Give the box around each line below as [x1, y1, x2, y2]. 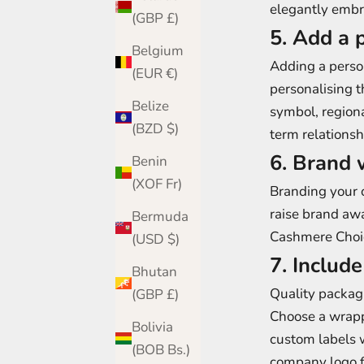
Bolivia [132, 317, 173, 336]
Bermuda [132, 206, 188, 226]
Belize [132, 96, 169, 115]
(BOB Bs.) [167, 340, 190, 359]
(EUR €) [166, 63, 178, 83]
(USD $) [167, 229, 180, 249]
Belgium [132, 41, 184, 60]
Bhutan [132, 262, 177, 281]
